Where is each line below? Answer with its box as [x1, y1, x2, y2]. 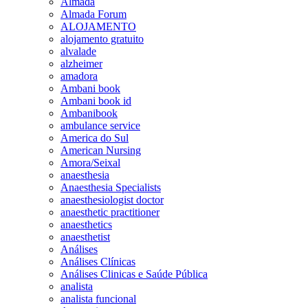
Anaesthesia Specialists [60, 181, 161, 193]
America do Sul [60, 132, 129, 144]
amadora [60, 70, 98, 82]
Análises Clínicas [60, 256, 135, 267]
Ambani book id [60, 95, 131, 107]
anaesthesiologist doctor [60, 194, 164, 206]
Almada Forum [60, 8, 126, 20]
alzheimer [60, 58, 102, 69]
